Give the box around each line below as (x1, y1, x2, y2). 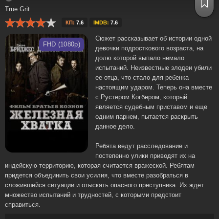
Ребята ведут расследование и (95, 142, 188, 150)
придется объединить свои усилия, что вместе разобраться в (5, 172, 188, 179)
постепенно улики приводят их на (95, 152, 195, 159)
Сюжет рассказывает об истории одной (95, 35, 212, 42)
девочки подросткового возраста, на (95, 44, 203, 52)
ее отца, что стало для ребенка (95, 74, 189, 81)
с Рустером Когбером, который (95, 93, 187, 101)
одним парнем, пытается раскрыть (95, 113, 198, 120)
